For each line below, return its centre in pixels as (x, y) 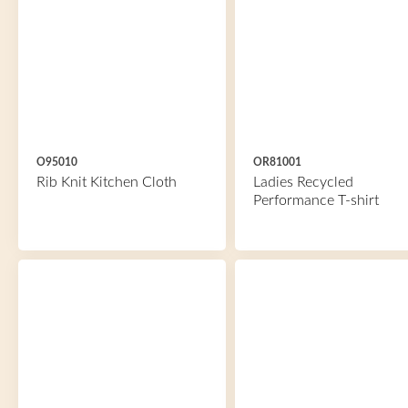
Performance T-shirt (316, 200)
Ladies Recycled (303, 182)
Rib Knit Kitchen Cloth (107, 182)
